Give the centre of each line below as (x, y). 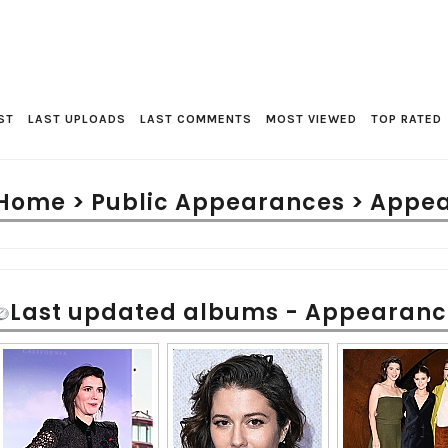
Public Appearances (218, 202)
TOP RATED (406, 118)
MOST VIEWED (311, 118)
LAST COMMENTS (196, 118)
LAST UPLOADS (77, 118)
